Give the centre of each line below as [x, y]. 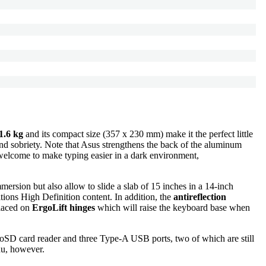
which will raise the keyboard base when [172, 207]
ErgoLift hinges [64, 207]
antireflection [200, 197]
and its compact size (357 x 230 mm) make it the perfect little [138, 134]
